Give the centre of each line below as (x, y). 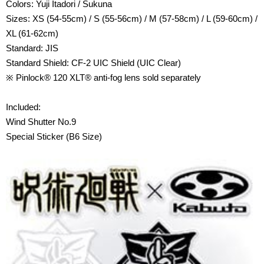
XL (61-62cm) (32, 33)
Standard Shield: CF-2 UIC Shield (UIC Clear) (93, 63)
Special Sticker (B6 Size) (54, 136)
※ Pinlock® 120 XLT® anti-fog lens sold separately (103, 77)
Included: (23, 107)
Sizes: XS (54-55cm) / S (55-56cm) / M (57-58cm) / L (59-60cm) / (132, 19)
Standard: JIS (32, 48)
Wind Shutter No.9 (41, 122)
